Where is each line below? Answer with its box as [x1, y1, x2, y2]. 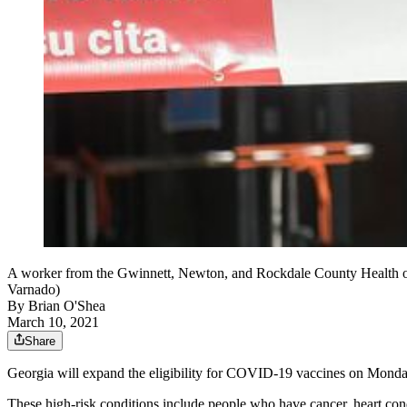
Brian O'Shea [28, 298, 105, 314]
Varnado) [7, 282, 60, 298]
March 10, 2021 [7, 314, 99, 331]
